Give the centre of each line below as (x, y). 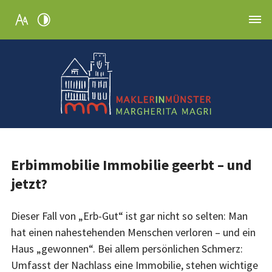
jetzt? (29, 183)
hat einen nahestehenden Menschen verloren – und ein (133, 232)
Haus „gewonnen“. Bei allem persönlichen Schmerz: (127, 248)
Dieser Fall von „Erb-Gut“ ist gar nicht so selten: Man (129, 216)
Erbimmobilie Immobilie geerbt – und (131, 165)
